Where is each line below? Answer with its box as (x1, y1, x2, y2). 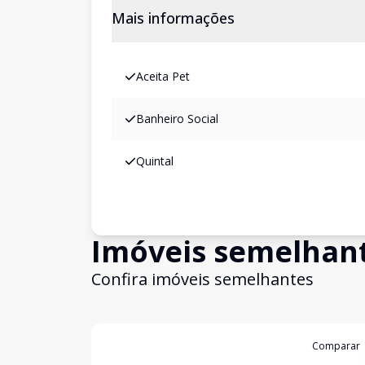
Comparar (312, 339, 360, 353)
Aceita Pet (136, 68, 190, 84)
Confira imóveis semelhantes (91, 268, 314, 290)
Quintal (136, 153, 174, 169)
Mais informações (112, 8, 235, 28)
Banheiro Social (136, 111, 218, 126)
